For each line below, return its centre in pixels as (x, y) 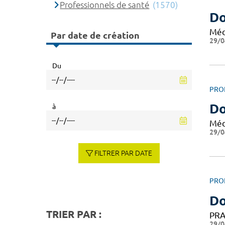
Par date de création (95, 35)
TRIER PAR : (74, 214)
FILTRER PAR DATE (124, 153)
